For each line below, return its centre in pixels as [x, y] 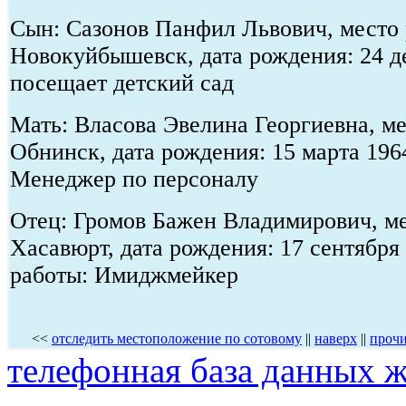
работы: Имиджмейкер [124, 275]
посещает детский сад [122, 82]
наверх [336, 338]
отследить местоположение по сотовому [177, 338]
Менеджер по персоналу [134, 179]
